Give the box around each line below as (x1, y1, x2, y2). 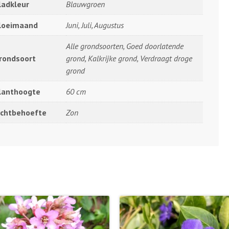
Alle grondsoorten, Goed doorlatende (66, 40, 184, 51)
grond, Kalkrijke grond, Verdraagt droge (66, 53, 192, 63)
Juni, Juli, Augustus (66, 19, 124, 30)
